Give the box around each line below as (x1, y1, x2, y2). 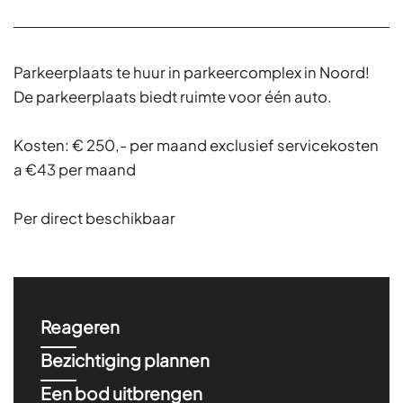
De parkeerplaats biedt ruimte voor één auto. (13, 87, 332, 107)
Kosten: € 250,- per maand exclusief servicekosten (13, 136, 379, 156)
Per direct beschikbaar (13, 209, 175, 228)
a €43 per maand (13, 160, 136, 180)
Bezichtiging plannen (40, 348, 210, 371)
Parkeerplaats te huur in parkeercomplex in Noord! (13, 63, 370, 83)
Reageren (40, 315, 120, 337)
